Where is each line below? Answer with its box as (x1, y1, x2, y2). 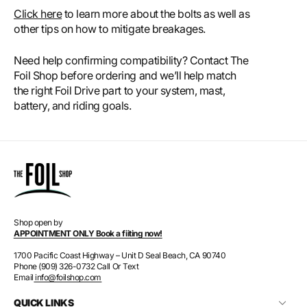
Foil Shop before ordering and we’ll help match (14, 69, 236, 83)
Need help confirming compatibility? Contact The (14, 53, 249, 68)
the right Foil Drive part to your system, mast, (14, 84, 225, 98)
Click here (14, 7, 62, 21)
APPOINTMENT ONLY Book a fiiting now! (14, 228, 162, 239)
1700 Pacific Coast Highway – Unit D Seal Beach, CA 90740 (14, 250, 226, 261)
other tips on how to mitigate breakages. (14, 22, 206, 36)
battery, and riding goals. (14, 99, 132, 113)
